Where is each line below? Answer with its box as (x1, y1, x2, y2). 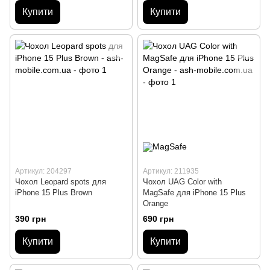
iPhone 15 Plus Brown (15, 188, 92, 198)
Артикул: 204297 (15, 167, 72, 176)
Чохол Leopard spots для (15, 177, 106, 187)
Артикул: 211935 (143, 167, 199, 176)
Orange (143, 199, 168, 209)
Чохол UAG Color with (143, 177, 222, 187)
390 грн (15, 213, 46, 224)
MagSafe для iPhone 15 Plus (143, 188, 246, 198)
